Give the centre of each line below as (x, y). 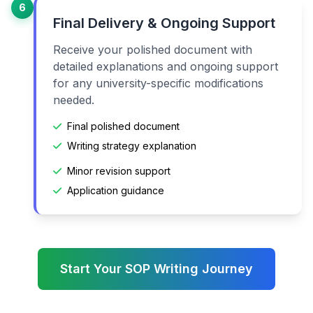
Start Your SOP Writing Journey (156, 268)
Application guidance (116, 190)
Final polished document (123, 126)
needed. (74, 100)
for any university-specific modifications (158, 83)
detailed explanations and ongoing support (166, 66)
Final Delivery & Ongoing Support (164, 23)
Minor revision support (119, 170)
